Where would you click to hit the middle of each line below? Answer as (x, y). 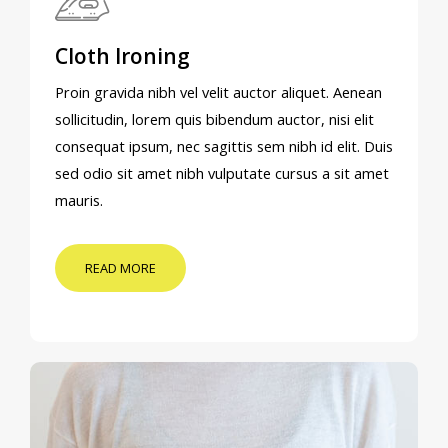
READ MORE (120, 268)
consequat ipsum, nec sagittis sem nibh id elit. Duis (224, 146)
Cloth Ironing (122, 56)
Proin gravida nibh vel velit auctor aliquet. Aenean (218, 92)
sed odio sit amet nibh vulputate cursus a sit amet (222, 173)
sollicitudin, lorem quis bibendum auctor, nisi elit (214, 119)
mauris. (79, 200)
